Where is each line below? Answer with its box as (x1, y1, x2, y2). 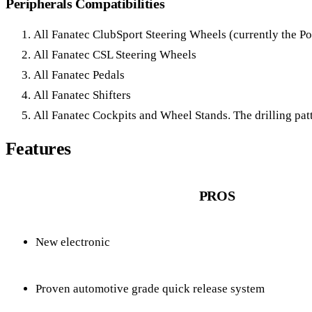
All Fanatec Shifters (33, 88, 131, 102)
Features (6, 139, 71, 159)
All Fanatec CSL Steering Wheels (33, 48, 196, 62)
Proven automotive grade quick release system (36, 281, 265, 295)
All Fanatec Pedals (33, 68, 125, 82)
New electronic (36, 235, 110, 249)
